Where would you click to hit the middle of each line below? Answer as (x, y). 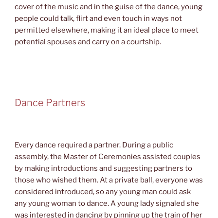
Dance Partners (50, 102)
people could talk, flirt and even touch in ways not (98, 18)
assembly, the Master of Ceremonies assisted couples (108, 157)
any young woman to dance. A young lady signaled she (107, 204)
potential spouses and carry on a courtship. (88, 42)
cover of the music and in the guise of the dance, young (109, 7)
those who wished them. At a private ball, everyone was (109, 180)
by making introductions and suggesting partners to (103, 169)
